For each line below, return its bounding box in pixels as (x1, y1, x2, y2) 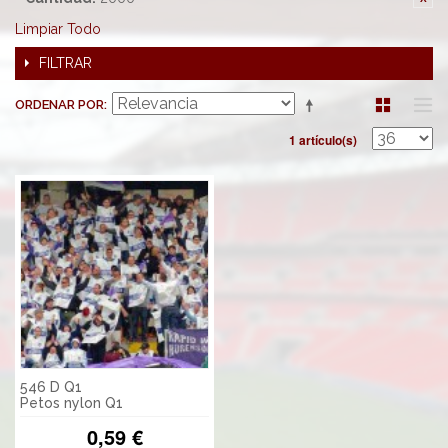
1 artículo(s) (289, 131, 357, 149)
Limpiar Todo (15, 21, 101, 37)
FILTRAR (39, 55, 92, 71)
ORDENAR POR (15, 97, 104, 112)
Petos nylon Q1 (20, 395, 123, 412)
